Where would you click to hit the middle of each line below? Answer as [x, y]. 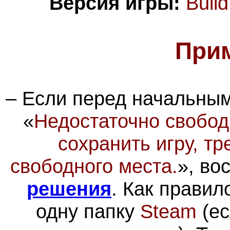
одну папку [88, 211]
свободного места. [94, 166]
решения [69, 188]
